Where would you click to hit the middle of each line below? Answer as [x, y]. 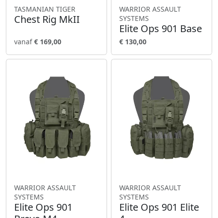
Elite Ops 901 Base [161, 28]
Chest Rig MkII [47, 19]
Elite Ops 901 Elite [159, 207]
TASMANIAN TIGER [45, 9]
